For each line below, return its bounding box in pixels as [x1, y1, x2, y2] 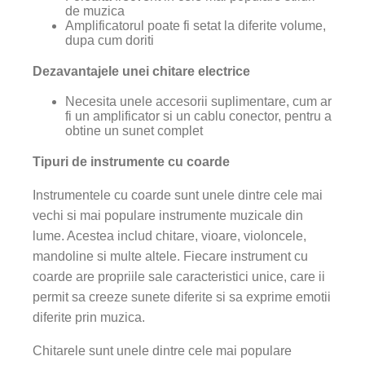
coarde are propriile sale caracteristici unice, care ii [33, 270, 325, 284]
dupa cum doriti [65, 33, 154, 47]
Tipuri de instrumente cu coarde [33, 155, 230, 169]
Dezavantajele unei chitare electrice [33, 64, 250, 78]
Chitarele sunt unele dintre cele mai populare [33, 344, 292, 358]
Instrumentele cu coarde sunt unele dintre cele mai [33, 188, 323, 202]
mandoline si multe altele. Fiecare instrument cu [33, 249, 308, 263]
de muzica [65, 4, 125, 18]
